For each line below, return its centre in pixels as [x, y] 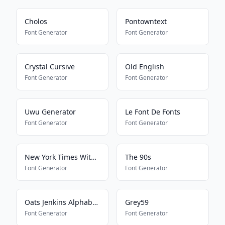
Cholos [36, 21]
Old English [145, 67]
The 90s [138, 157]
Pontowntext [146, 21]
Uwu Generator [50, 112]
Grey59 [137, 202]
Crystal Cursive [50, 67]
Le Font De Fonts [153, 112]
